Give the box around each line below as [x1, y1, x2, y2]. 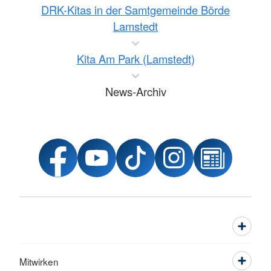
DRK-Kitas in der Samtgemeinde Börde [41, 2, 230, 18]
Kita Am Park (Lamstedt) [76, 51, 195, 67]
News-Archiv [105, 83, 166, 99]
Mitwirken [19, 255, 59, 268]
